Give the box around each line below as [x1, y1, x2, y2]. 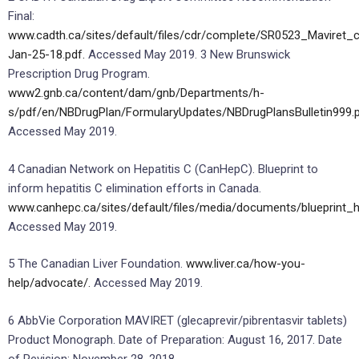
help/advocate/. [8, 276, 94, 291]
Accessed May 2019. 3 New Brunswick [88, 47, 290, 63]
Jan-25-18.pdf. [8, 47, 88, 63]
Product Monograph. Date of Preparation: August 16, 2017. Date [8, 332, 342, 347]
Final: [8, 9, 34, 24]
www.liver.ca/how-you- [186, 256, 305, 272]
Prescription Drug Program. [8, 67, 150, 82]
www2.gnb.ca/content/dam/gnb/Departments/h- [8, 86, 264, 101]
